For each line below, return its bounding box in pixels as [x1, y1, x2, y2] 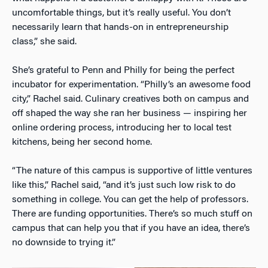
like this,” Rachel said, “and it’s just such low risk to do [12, 180, 236, 190]
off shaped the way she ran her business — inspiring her [12, 108, 247, 118]
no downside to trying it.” [12, 237, 115, 248]
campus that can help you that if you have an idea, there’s [12, 223, 250, 233]
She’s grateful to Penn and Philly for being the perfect [12, 65, 234, 75]
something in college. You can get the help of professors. [12, 194, 248, 205]
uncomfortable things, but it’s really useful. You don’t [12, 8, 231, 18]
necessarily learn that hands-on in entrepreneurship [12, 22, 229, 32]
